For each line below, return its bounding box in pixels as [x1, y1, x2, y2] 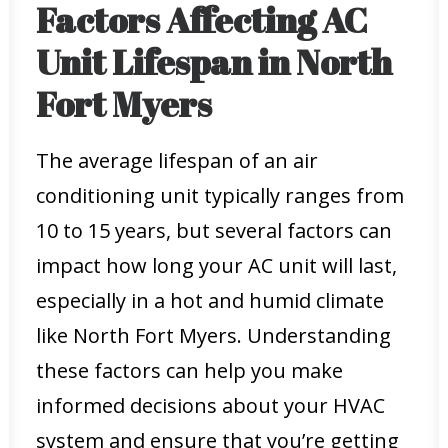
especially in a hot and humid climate [36, 287, 384, 314]
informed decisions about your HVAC [36, 392, 385, 419]
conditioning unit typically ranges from [36, 182, 404, 209]
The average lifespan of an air [36, 147, 318, 174]
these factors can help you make [36, 357, 343, 384]
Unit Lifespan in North [36, 38, 392, 85]
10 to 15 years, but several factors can [36, 217, 392, 244]
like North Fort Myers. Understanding [36, 322, 391, 349]
